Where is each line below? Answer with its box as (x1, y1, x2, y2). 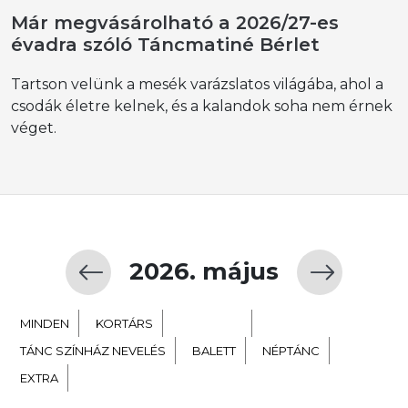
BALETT (192, 342, 236, 358)
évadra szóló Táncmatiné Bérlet (11, 33, 320, 56)
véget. (11, 118, 56, 137)
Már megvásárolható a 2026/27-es (11, 11, 339, 34)
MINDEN (20, 315, 69, 331)
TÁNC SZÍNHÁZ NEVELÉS (20, 342, 166, 358)
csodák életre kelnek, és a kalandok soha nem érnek (11, 97, 393, 115)
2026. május (129, 257, 279, 287)
